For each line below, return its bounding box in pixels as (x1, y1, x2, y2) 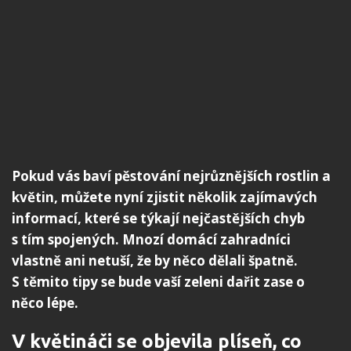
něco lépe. (12, 294, 78, 313)
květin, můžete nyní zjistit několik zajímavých (12, 188, 317, 207)
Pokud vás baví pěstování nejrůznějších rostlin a (12, 167, 331, 186)
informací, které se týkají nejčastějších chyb (12, 209, 305, 228)
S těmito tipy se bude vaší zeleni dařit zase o (12, 273, 305, 291)
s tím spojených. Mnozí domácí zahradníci (12, 230, 291, 249)
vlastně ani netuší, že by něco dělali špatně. (12, 251, 298, 270)
